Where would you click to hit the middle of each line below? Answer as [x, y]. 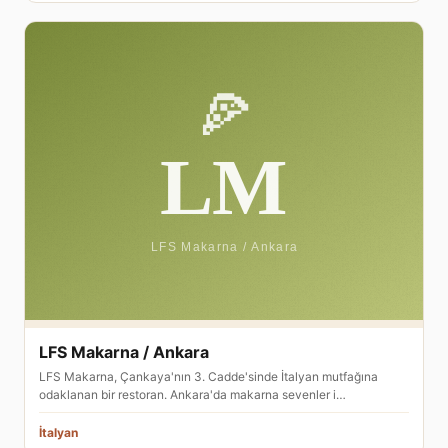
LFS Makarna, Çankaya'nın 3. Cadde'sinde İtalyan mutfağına [208, 376]
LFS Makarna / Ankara [124, 352]
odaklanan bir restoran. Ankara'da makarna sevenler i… [192, 394]
